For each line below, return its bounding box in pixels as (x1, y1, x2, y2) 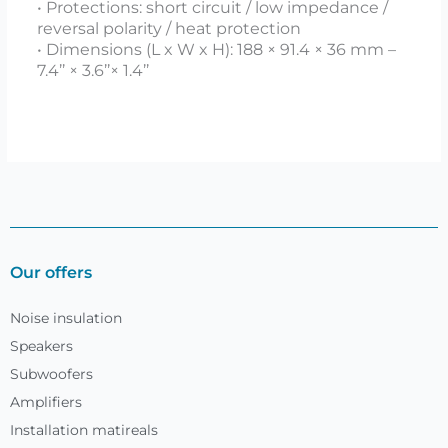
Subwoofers (10, 365, 93, 383)
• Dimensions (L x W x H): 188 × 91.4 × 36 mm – (36, 39, 396, 59)
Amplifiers (10, 393, 82, 411)
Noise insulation (10, 309, 122, 327)
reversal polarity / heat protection (36, 18, 301, 38)
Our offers (10, 262, 92, 282)
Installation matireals (10, 421, 158, 439)
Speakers (10, 337, 73, 355)
